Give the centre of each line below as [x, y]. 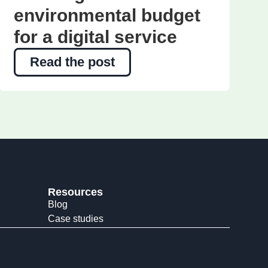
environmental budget [107, 16]
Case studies [76, 219]
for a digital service [95, 37]
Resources [75, 192]
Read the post [72, 62]
